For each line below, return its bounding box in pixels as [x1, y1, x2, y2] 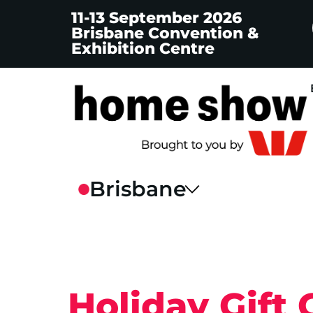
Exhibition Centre [71, 39, 214, 58]
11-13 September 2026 [71, 8, 242, 27]
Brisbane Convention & [71, 24, 259, 43]
